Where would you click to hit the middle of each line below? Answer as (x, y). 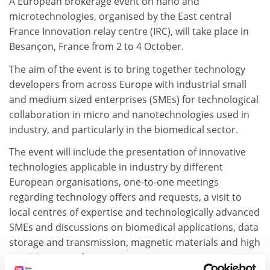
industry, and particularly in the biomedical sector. (124, 129)
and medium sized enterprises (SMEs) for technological (134, 99)
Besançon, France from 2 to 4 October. (96, 46)
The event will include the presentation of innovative (127, 152)
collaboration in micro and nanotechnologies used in (129, 114)
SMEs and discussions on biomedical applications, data (134, 227)
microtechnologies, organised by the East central (120, 16)
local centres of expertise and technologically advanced (134, 212)
